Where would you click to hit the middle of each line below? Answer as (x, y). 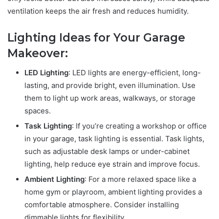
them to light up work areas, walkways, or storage (110, 98)
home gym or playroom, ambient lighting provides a (113, 192)
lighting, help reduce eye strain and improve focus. (112, 164)
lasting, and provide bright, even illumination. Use (110, 86)
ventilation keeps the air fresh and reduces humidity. (98, 11)
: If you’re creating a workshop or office (139, 126)
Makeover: (38, 53)
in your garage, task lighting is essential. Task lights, (114, 139)
